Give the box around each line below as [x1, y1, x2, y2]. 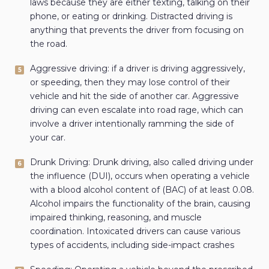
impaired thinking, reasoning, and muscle [30, 212, 202, 223]
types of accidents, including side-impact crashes [30, 240, 234, 251]
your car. [30, 132, 65, 144]
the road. [30, 38, 67, 50]
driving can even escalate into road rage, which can [30, 104, 243, 116]
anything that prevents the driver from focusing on [30, 25, 244, 36]
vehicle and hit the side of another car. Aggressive [30, 91, 239, 102]
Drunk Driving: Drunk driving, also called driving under [30, 157, 253, 168]
